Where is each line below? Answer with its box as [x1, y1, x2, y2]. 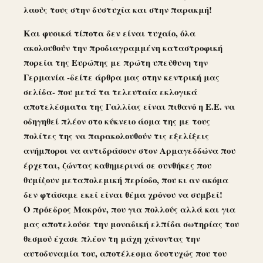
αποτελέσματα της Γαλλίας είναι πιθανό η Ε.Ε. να [23, 100, 235, 113]
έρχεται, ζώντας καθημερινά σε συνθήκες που [23, 159, 211, 172]
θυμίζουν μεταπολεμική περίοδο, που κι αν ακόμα [23, 173, 228, 187]
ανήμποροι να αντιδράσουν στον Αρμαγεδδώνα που [23, 144, 235, 157]
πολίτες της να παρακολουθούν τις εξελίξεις [23, 129, 209, 143]
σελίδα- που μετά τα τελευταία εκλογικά [23, 85, 197, 99]
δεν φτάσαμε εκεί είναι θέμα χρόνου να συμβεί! [23, 188, 222, 201]
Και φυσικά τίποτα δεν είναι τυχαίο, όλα [23, 26, 195, 40]
